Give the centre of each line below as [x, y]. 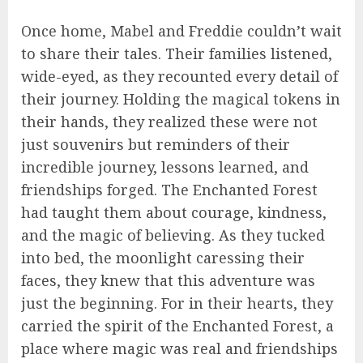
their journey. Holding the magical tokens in [181, 99]
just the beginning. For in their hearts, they [177, 303]
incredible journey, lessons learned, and [165, 167]
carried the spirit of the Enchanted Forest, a [177, 326]
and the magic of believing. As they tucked [173, 235]
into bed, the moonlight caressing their [163, 258]
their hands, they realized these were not [169, 122]
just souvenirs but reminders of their [156, 145]
